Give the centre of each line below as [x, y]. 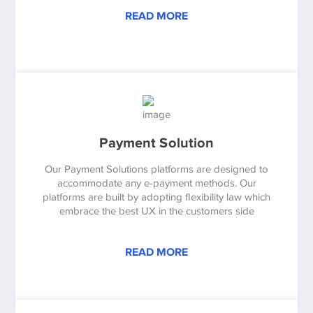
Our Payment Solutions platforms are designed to [156, 169]
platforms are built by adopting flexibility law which [156, 197]
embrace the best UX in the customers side [156, 211]
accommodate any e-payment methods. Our [156, 183]
